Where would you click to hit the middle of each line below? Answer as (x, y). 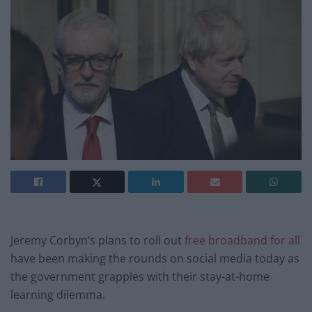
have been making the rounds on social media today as (155, 258)
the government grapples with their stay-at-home (140, 276)
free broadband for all (242, 240)
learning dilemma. (58, 294)
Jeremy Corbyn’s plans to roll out (97, 240)
